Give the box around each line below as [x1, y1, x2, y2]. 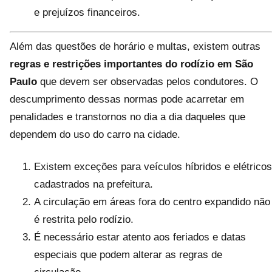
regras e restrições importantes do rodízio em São [10, 58, 253, 70]
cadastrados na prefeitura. [34, 178, 153, 190]
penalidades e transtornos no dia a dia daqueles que [10, 111, 245, 123]
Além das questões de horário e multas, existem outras [10, 41, 260, 52]
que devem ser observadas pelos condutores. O [37, 76, 258, 87]
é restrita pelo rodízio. [34, 214, 134, 225]
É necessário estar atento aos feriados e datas [34, 231, 246, 243]
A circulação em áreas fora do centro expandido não [34, 196, 270, 208]
